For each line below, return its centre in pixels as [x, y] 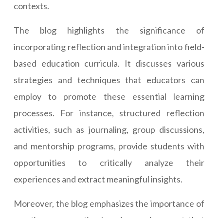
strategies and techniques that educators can [109, 80]
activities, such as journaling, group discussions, [109, 130]
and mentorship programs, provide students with [109, 146]
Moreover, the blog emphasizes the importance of [109, 204]
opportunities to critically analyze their [109, 163]
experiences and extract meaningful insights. [98, 179]
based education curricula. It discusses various [109, 64]
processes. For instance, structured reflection [109, 113]
